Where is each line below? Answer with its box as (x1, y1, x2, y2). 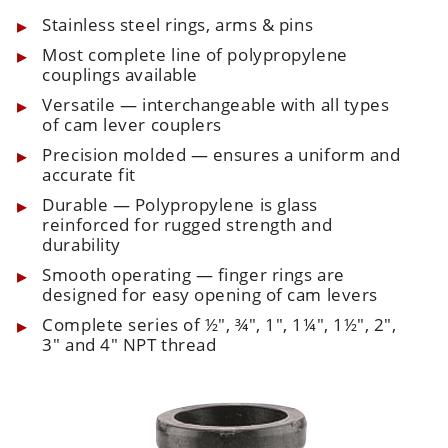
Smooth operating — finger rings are (42, 262, 345, 286)
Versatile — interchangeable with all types (42, 92, 390, 116)
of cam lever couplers (42, 112, 222, 136)
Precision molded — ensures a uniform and (42, 142, 401, 166)
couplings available (42, 62, 198, 86)
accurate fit (42, 162, 136, 186)
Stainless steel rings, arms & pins (42, 12, 314, 36)
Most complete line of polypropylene (42, 42, 348, 66)
